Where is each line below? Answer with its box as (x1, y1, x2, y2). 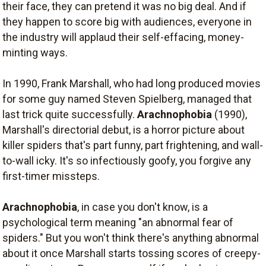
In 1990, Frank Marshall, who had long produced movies (2, 77, 261, 90)
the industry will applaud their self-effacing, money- (2, 31, 244, 43)
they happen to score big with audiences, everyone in (2, 15, 252, 28)
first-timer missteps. (2, 170, 100, 182)
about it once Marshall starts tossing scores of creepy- (2, 247, 261, 259)
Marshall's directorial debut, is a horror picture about (2, 123, 245, 136)
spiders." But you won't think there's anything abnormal (2, 232, 259, 244)
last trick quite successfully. (2, 108, 137, 121)
